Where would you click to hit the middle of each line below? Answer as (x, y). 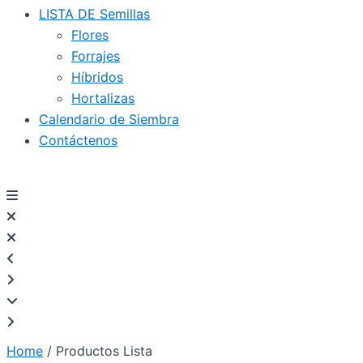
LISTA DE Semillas (94, 14)
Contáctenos (78, 140)
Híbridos (97, 77)
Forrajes (96, 56)
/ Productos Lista (98, 351)
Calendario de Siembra (109, 119)
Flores (90, 35)
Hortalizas (103, 98)
